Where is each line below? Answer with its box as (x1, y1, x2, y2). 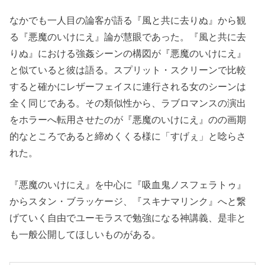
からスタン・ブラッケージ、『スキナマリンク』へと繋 (9, 195, 247, 206)
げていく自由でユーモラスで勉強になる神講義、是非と (9, 212, 247, 223)
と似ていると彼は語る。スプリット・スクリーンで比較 (9, 64, 247, 75)
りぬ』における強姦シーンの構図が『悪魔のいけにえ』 (9, 47, 247, 59)
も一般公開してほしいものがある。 (9, 228, 161, 240)
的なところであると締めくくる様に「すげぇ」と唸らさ (9, 130, 247, 141)
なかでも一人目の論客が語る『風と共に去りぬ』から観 (9, 14, 247, 25)
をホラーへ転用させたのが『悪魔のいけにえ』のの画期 (9, 114, 247, 125)
